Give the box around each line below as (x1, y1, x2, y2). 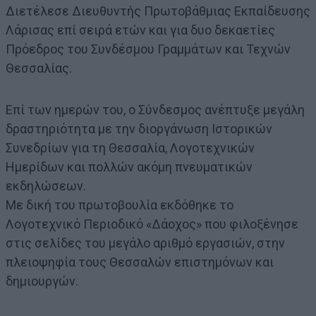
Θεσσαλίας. (6, 60, 72, 75)
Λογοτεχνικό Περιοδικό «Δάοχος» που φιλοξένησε (6, 216, 298, 231)
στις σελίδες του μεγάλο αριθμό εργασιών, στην (6, 235, 285, 250)
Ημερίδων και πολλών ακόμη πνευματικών (6, 159, 253, 174)
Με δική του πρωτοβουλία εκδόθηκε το (6, 197, 233, 212)
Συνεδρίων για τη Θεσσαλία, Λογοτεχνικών (6, 140, 255, 155)
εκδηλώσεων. (6, 178, 86, 193)
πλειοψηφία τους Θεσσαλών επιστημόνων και (6, 254, 274, 269)
